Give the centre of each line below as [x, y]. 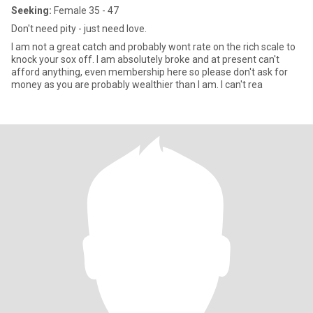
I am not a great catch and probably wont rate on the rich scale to [153, 47]
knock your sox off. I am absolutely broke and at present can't [145, 59]
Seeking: [31, 10]
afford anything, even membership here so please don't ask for [150, 72]
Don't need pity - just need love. [79, 29]
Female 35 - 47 [85, 10]
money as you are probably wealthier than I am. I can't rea [137, 85]
